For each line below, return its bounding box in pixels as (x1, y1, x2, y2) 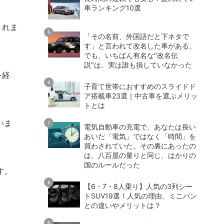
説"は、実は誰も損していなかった (84, 60, 192, 69)
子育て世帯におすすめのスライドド (84, 81, 196, 90)
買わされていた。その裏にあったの (84, 141, 196, 150)
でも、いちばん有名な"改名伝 (84, 50, 178, 59)
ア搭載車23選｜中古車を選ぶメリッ (84, 91, 197, 100)
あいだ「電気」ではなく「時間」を (84, 131, 196, 140)
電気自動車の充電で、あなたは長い (84, 122, 196, 131)
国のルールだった (84, 160, 140, 169)
